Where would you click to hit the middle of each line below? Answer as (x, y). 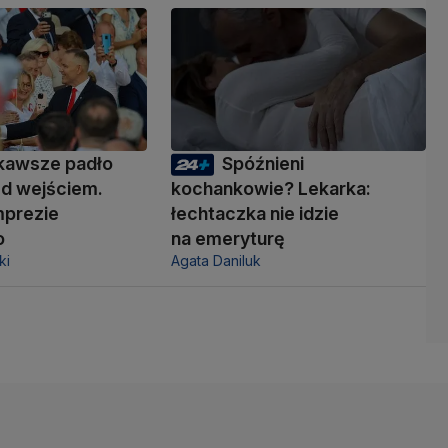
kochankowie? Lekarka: (270, 188)
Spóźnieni (262, 163)
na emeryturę (227, 238)
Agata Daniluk (215, 260)
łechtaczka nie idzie (254, 213)
